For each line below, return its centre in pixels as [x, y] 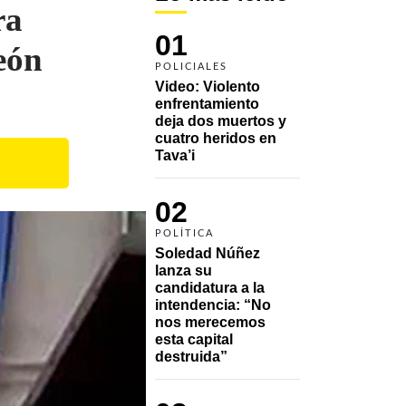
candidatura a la [210, 287]
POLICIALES [191, 66]
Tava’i [175, 155]
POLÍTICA [184, 233]
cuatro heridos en [216, 138]
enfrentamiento [207, 103]
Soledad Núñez [208, 253]
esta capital [194, 339]
